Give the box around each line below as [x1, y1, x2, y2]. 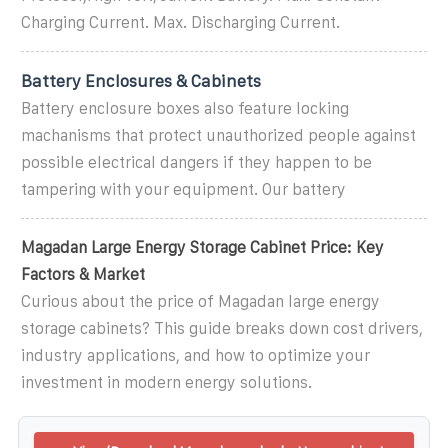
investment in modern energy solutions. [21, 373, 312, 391]
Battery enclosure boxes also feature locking [21, 99, 349, 117]
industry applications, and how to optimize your [21, 346, 370, 364]
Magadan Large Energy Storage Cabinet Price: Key [21, 238, 384, 256]
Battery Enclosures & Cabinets [21, 71, 261, 90]
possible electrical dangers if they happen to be [21, 153, 372, 171]
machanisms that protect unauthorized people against [21, 126, 416, 144]
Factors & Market [21, 265, 145, 283]
